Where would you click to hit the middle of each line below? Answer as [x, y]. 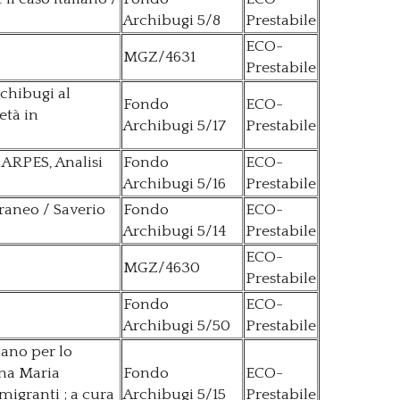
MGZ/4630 [162, 268]
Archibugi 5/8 [172, 21]
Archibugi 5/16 [175, 184]
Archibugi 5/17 [175, 126]
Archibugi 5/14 [175, 232]
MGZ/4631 [159, 58]
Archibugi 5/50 [177, 326]
